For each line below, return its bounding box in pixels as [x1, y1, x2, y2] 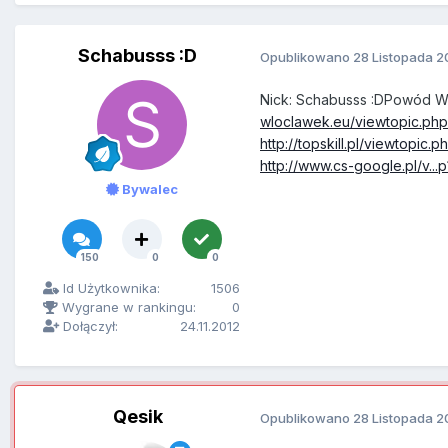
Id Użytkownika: [59, 280, 160, 297]
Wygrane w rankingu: [58, 299, 196, 316]
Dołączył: [59, 318, 118, 335]
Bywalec [118, 181, 178, 198]
